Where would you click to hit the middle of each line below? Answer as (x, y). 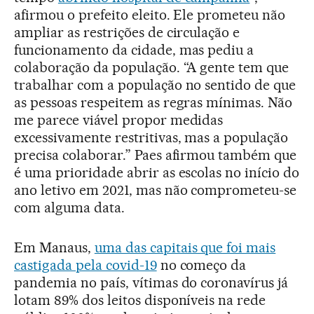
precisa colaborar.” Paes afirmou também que (156, 155)
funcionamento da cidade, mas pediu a (134, 49)
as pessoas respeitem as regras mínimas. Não (153, 102)
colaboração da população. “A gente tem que (152, 67)
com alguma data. (69, 207)
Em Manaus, (54, 247)
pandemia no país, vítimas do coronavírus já (151, 282)
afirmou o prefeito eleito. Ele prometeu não (150, 14)
